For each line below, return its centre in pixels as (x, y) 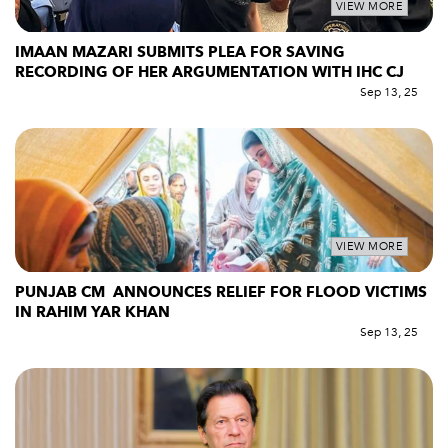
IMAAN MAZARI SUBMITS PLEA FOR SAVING (180, 51)
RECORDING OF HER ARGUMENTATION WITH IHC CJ (211, 71)
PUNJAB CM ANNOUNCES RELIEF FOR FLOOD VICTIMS (221, 291)
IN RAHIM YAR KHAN (92, 311)
